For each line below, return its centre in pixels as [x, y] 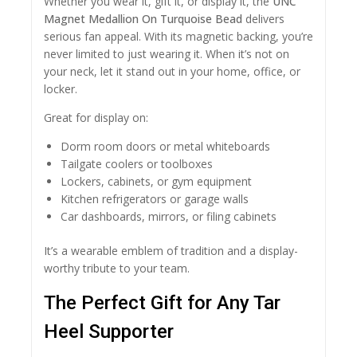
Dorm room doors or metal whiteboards [165, 147]
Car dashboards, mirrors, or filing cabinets [169, 217]
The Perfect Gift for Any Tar [162, 303]
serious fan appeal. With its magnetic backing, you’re [178, 37]
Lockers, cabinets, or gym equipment [156, 182]
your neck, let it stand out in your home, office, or [172, 72]
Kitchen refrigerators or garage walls [155, 199]
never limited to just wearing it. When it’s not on [167, 54]
